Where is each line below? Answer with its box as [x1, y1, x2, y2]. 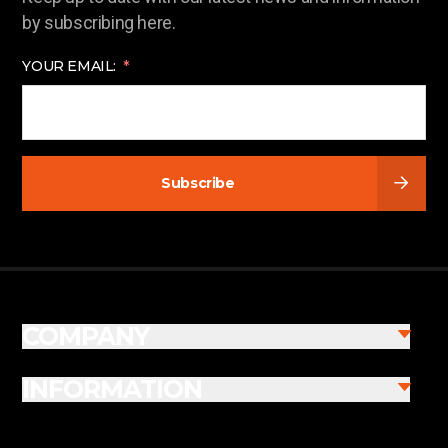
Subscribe [161, 173, 235, 192]
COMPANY [22, 320, 150, 351]
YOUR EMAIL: [22, 56, 116, 75]
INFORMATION [22, 373, 203, 404]
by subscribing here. [22, 11, 176, 33]
